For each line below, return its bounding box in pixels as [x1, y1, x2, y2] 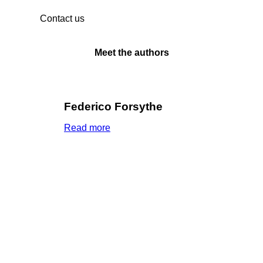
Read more [64, 123, 110, 133]
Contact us [40, 13, 85, 23]
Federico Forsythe [64, 100, 163, 113]
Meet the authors [94, 48, 169, 58]
